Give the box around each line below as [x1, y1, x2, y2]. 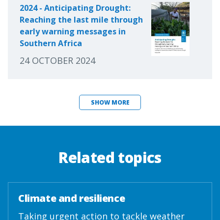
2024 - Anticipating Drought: [20, 2, 131, 13]
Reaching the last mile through [20, 14, 143, 25]
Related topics [58, 148, 162, 168]
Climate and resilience [18, 192, 125, 205]
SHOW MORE [90, 98, 130, 107]
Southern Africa [20, 37, 82, 49]
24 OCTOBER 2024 [20, 54, 95, 66]
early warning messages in [20, 26, 126, 37]
